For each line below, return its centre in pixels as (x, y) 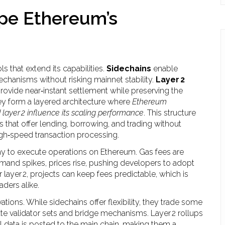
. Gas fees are (160, 152)
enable (164, 69)
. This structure (170, 113)
